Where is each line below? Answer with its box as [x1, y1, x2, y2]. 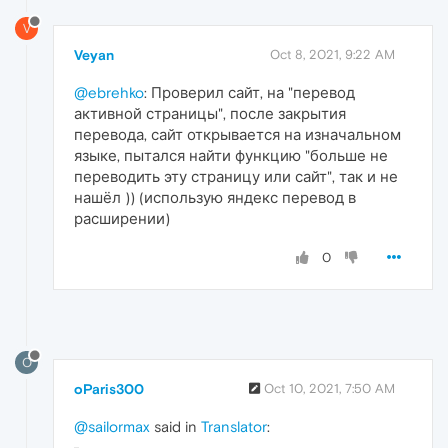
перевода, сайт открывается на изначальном [74, 126, 401, 144]
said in [150, 417, 201, 435]
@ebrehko [74, 84, 144, 102]
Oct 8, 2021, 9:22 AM [270, 47, 395, 63]
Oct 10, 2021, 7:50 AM [264, 380, 395, 396]
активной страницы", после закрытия [74, 105, 346, 123]
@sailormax [74, 417, 150, 435]
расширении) [74, 210, 170, 228]
